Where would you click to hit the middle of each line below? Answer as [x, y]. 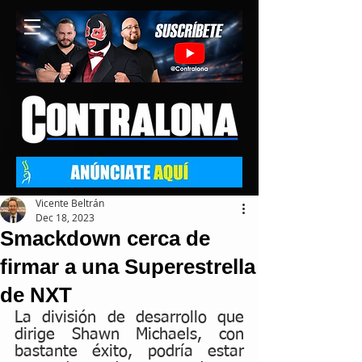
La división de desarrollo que [129, 318]
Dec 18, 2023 [65, 217]
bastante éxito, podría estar [129, 351]
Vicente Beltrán [70, 203]
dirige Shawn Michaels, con [129, 335]
